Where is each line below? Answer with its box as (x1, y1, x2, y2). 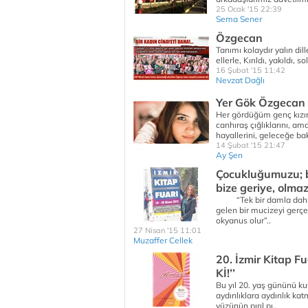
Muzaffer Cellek (133, 235, 192, 245)
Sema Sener (216, 14, 262, 24)
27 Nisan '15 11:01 (133, 225, 201, 235)
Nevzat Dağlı (216, 75, 265, 85)
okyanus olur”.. (216, 215, 273, 225)
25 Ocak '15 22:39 (216, 4, 282, 14)
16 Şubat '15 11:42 (216, 65, 285, 75)
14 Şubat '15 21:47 (216, 140, 285, 150)
